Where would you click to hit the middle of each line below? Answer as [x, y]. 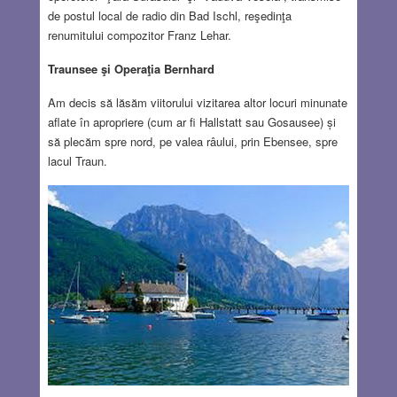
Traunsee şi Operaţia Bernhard [131, 69]
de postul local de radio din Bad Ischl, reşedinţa [169, 16]
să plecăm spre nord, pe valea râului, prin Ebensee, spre [192, 142]
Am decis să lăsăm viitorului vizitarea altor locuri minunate [197, 103]
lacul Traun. [77, 161]
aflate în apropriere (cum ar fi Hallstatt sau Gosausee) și [191, 122]
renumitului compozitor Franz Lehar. [139, 35]
